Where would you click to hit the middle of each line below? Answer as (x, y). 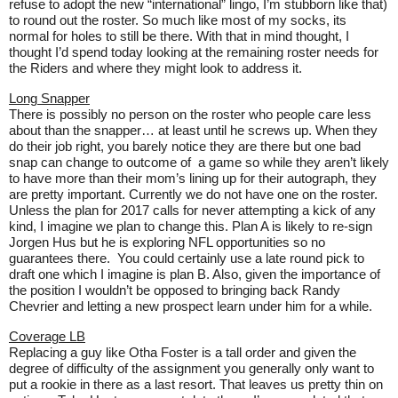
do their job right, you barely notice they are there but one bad (185, 146)
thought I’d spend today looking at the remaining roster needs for (194, 52)
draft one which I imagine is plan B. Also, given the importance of (195, 274)
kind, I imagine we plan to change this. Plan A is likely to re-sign (191, 226)
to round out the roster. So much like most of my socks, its (178, 20)
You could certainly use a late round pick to (241, 258)
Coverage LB (47, 336)
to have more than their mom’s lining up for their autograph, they (193, 178)
